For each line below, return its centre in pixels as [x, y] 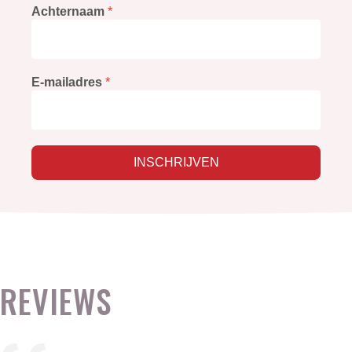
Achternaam [70, 11]
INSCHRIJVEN [176, 162]
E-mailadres [69, 82]
